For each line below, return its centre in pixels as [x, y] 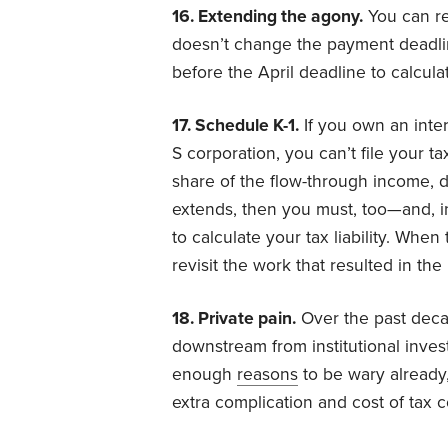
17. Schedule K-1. [235, 125]
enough [204, 374]
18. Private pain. [234, 318]
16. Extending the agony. [267, 16]
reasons [267, 374]
